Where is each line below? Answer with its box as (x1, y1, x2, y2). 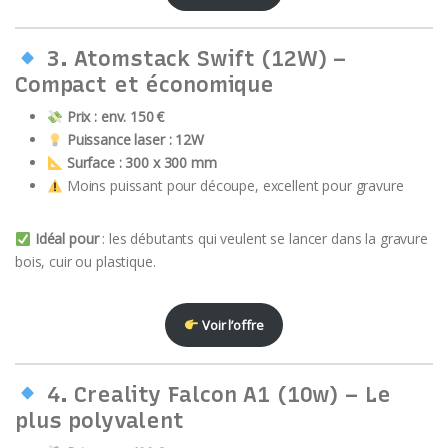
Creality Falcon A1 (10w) (74, 380, 339, 407)
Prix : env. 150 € (66, 107, 164, 127)
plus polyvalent (15, 406, 184, 433)
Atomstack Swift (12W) (74, 45, 327, 72)
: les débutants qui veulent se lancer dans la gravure (98, 229, 428, 249)
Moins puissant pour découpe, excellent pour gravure (62, 176, 404, 196)
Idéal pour (34, 229, 99, 249)
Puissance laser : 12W (66, 130, 204, 150)
